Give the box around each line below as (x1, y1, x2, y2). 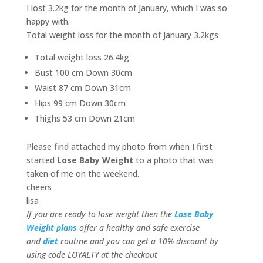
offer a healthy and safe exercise (76, 221, 200, 233)
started (26, 154, 57, 166)
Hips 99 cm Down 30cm (34, 97, 126, 109)
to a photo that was (133, 154, 214, 166)
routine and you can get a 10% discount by (58, 235, 218, 247)
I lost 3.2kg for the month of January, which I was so (26, 2, 227, 14)
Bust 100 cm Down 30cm (34, 66, 132, 78)
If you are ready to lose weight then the (26, 208, 174, 220)
